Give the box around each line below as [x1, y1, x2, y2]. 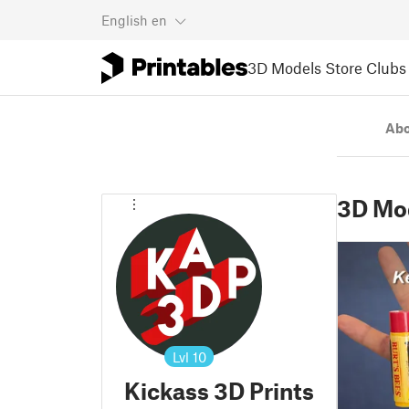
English [101, 12, 148, 28]
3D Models [247, 58, 321, 77]
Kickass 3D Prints [124, 377, 314, 404]
